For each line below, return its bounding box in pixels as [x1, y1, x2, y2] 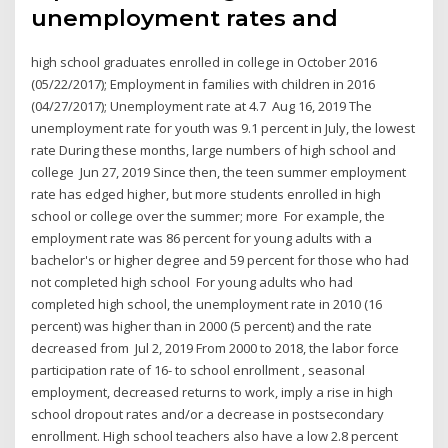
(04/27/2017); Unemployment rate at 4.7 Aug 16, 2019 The [31, 97, 373, 116]
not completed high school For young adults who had [31, 273, 354, 292]
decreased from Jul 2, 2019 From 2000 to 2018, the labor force [31, 339, 400, 358]
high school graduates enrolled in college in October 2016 [31, 53, 378, 72]
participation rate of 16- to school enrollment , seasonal [31, 361, 366, 380]
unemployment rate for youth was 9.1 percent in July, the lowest [31, 119, 416, 138]
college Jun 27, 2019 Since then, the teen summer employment [31, 163, 407, 182]
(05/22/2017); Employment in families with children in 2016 [31, 75, 376, 94]
